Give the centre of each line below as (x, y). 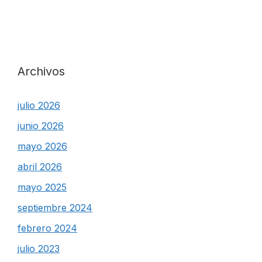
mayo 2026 (42, 146)
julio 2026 (39, 105)
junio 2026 (41, 126)
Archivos (41, 71)
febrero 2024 (47, 228)
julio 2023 (39, 249)
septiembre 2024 (55, 208)
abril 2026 (40, 167)
